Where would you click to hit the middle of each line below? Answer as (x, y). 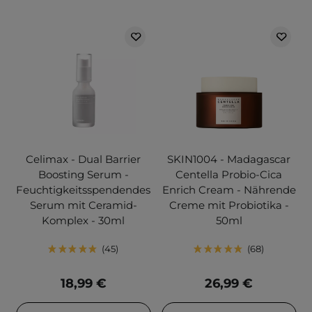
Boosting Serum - (83, 175)
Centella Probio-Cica (229, 175)
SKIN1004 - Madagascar (229, 159)
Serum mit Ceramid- (83, 205)
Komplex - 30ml (83, 221)
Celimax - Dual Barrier (83, 159)
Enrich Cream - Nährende (229, 190)
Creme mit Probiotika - (229, 205)
